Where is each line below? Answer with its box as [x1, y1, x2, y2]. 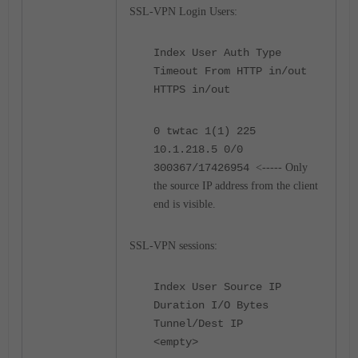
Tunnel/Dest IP [153, 317, 243, 330]
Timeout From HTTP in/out [153, 65, 307, 78]
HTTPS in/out [153, 83, 230, 96]
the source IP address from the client [153, 180, 318, 192]
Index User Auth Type [153, 46, 281, 59]
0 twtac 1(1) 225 [153, 125, 256, 137]
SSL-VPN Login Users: [129, 6, 237, 18]
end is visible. [153, 198, 216, 210]
